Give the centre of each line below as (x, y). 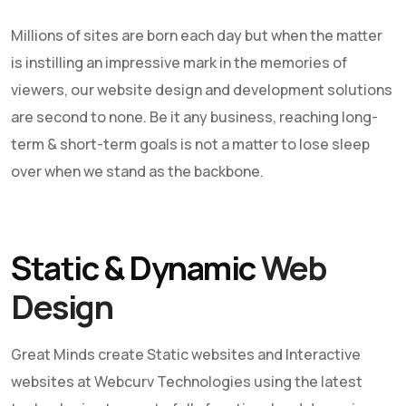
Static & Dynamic (136, 268)
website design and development (211, 90)
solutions (358, 90)
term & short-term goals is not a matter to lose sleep (190, 144)
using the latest (307, 382)
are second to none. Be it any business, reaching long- (194, 117)
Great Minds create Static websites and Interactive (186, 354)
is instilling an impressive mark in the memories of (179, 63)
